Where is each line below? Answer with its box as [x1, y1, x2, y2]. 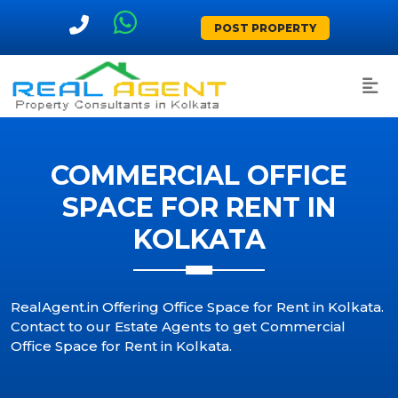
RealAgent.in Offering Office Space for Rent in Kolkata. [11, 298, 384, 315]
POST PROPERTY [213, 21, 316, 35]
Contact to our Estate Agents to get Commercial [11, 318, 346, 335]
